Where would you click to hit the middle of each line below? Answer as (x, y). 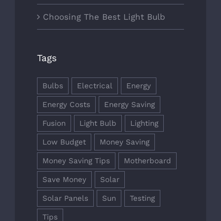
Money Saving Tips (76, 161)
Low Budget (64, 142)
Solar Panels (65, 199)
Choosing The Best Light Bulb (104, 17)
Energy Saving (129, 105)
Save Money (64, 180)
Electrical (95, 86)
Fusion (54, 124)
